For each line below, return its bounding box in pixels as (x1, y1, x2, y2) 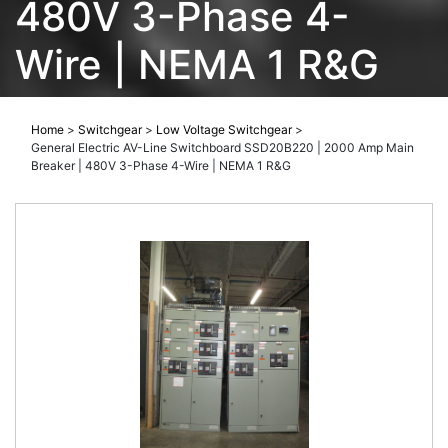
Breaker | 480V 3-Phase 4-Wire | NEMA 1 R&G (31, 158, 291, 174)
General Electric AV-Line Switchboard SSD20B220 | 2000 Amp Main (31, 140, 414, 156)
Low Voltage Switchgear (156, 122, 292, 138)
